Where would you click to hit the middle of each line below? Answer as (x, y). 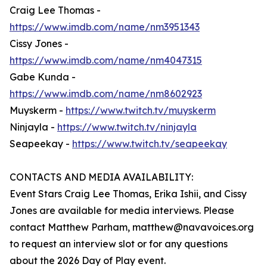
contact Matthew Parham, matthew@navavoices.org (132, 227)
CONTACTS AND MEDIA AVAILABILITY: (101, 177)
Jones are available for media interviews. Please (122, 211)
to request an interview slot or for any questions (119, 244)
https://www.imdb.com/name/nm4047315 (106, 60)
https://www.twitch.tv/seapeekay (150, 144)
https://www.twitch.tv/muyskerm (141, 111)
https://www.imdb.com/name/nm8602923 (106, 94)
